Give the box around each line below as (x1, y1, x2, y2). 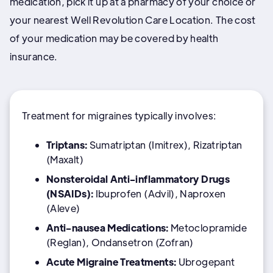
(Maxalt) (46, 152, 83, 166)
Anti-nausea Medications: (46, 221, 169, 234)
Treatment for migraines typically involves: (22, 108, 217, 122)
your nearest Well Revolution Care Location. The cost (10, 13, 256, 26)
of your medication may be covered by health (10, 31, 219, 44)
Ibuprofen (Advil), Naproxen (93, 186, 226, 200)
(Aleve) (46, 201, 80, 214)
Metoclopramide (168, 221, 247, 234)
